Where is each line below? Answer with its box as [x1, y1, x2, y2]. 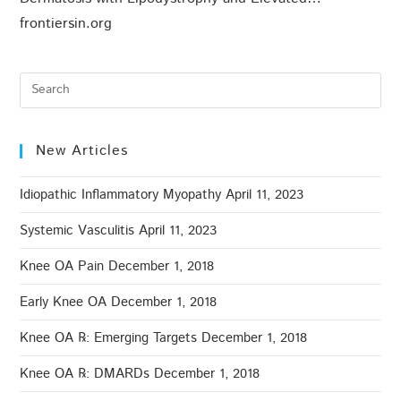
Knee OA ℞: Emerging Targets [20, 328, 198, 347]
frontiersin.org [20, 13, 113, 34]
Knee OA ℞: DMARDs [20, 363, 150, 383]
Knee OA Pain [20, 256, 105, 276]
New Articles [36, 140, 129, 161]
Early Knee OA [20, 292, 107, 311]
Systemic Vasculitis [20, 220, 135, 240]
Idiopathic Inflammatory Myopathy [20, 184, 222, 204]
